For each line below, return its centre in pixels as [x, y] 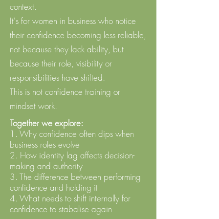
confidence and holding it [55, 187]
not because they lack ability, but [67, 49]
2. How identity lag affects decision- [72, 155]
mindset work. [35, 106]
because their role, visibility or [61, 63]
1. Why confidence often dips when [72, 134]
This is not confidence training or [65, 92]
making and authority [47, 166]
